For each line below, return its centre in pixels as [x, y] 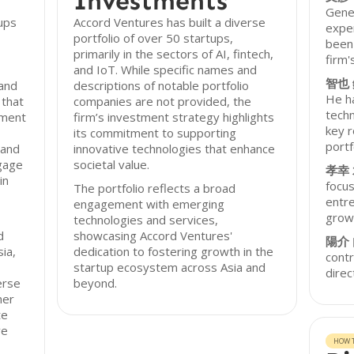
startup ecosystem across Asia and [170, 267]
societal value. [112, 164]
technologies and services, [146, 220]
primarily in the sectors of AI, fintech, [174, 54]
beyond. [96, 283]
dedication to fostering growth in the [174, 251]
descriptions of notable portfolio [162, 85]
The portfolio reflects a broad [155, 188]
